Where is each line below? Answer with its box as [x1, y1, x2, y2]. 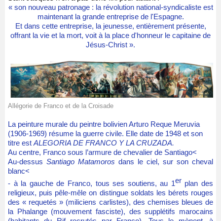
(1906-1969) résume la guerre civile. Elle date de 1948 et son [8, 129, 203, 138]
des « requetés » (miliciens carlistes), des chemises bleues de [8, 197, 213, 206]
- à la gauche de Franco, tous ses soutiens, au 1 [8, 179, 175, 187]
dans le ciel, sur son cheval [115, 157, 213, 166]
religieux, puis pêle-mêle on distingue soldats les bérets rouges [8, 188, 213, 197]
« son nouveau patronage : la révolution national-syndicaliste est [8, 2, 213, 11]
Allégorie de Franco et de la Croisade [8, 102, 113, 110]
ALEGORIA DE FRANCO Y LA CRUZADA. [34, 138, 174, 147]
